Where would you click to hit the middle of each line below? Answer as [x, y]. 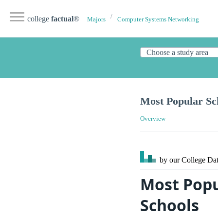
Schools [170, 205]
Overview [153, 119]
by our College [182, 160]
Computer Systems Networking [158, 19]
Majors [96, 19]
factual [62, 19]
